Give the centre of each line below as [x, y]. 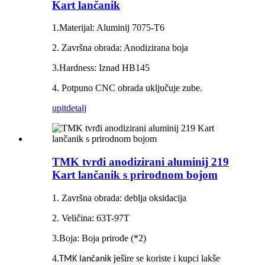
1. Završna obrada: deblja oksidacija [119, 198]
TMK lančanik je [90, 259]
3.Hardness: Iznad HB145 [101, 68]
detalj [76, 108]
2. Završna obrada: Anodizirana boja [120, 48]
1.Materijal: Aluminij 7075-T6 [108, 28]
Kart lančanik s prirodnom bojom [135, 175]
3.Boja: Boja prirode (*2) [99, 238]
